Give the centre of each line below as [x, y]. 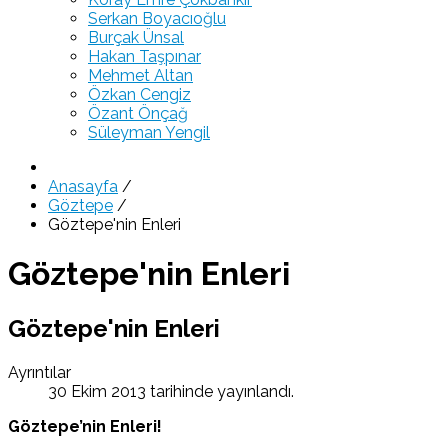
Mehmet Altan [140, 75]
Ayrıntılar [39, 372]
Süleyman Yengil [149, 132]
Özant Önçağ [138, 113]
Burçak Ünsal [136, 37]
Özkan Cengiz [139, 94]
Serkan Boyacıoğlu [157, 18]
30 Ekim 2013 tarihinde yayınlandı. [171, 391]
